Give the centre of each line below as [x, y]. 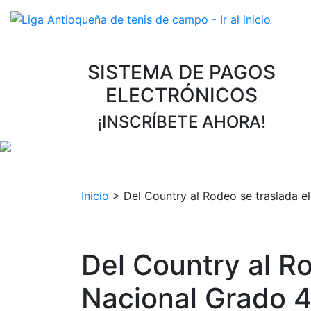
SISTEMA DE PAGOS [181, 72]
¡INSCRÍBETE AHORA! [181, 121]
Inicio [95, 195]
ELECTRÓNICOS [181, 95]
